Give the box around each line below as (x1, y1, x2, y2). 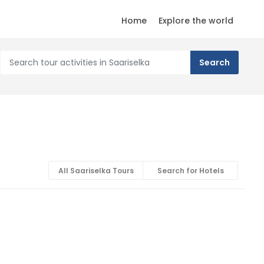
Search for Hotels (157, 166, 224, 176)
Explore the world (159, 15, 233, 27)
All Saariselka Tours (58, 166, 134, 176)
